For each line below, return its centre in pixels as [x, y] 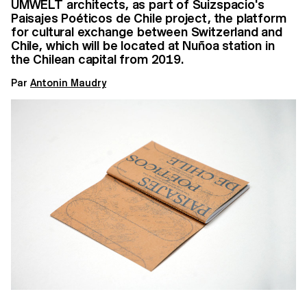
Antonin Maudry [68, 83]
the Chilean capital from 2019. [97, 60]
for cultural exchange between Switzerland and [147, 32]
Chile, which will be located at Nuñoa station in [143, 46]
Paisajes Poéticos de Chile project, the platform [149, 19]
